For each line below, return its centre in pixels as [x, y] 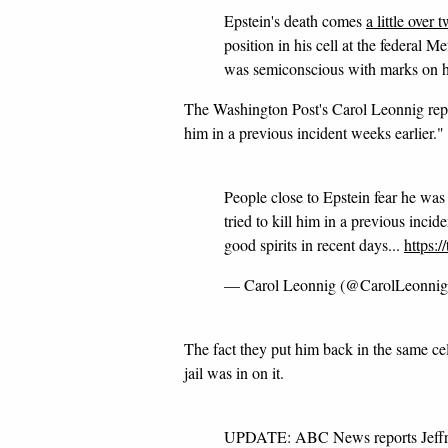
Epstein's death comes [295, 20]
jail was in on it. [234, 372]
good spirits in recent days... [314, 244]
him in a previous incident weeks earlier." [314, 132]
